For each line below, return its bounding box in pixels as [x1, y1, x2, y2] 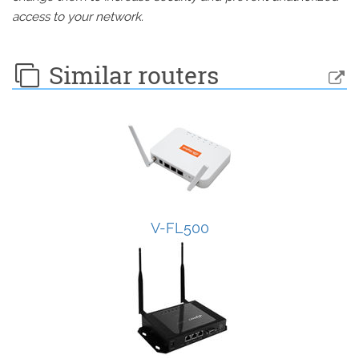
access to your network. [12, 10, 143, 24]
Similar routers [42, 59, 219, 91]
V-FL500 [150, 220, 209, 236]
